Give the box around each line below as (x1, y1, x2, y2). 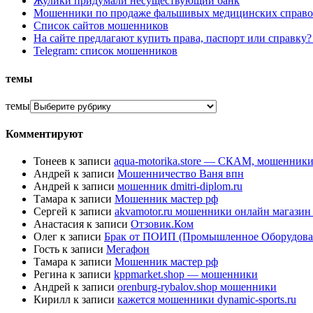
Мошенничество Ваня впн (117, 168, 244, 180)
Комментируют (6, 128, 83, 140)
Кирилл (34, 293, 71, 306)
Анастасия (34, 218, 84, 231)
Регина (34, 268, 67, 281)
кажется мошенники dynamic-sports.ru (117, 293, 296, 306)
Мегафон (106, 243, 150, 256)
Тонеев (34, 155, 67, 168)
